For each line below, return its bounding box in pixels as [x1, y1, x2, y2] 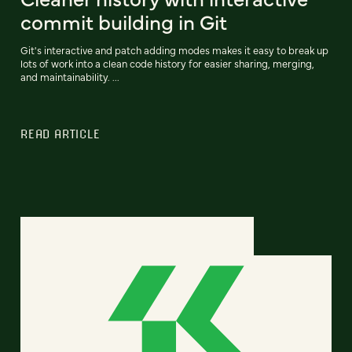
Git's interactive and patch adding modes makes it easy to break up [20, 42, 328, 57]
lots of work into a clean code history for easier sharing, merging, [20, 56, 314, 70]
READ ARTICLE [20, 126, 101, 141]
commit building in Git [20, 6, 227, 35]
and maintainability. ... [20, 69, 119, 83]
